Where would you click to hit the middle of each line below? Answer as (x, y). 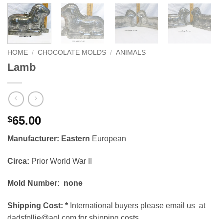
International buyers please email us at (137, 206)
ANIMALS (131, 53)
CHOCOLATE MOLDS (72, 53)
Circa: (18, 161)
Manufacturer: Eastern (50, 138)
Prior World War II (61, 161)
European (109, 138)
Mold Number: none (45, 183)
